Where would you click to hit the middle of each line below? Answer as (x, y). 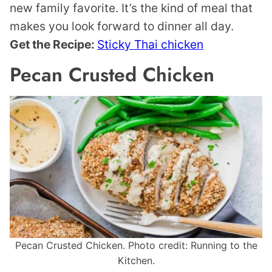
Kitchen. (136, 261)
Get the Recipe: (53, 45)
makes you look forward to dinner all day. (122, 26)
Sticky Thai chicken (150, 45)
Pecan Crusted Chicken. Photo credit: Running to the (136, 246)
